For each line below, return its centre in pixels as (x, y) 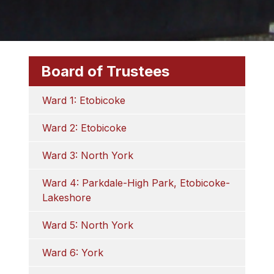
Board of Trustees (106, 71)
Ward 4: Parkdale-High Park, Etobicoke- (136, 183)
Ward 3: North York (88, 155)
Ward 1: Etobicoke (84, 100)
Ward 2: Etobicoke (85, 128)
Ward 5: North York (88, 225)
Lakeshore (67, 198)
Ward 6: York (73, 253)
